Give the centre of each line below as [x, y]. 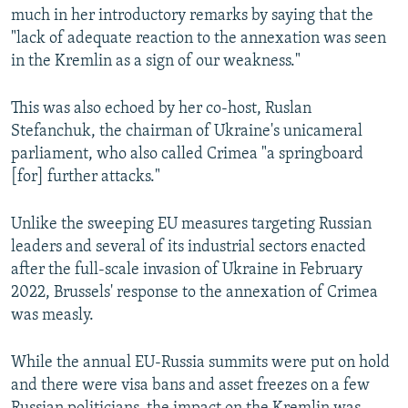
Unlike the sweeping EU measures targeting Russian [191, 225]
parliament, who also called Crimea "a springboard [187, 155]
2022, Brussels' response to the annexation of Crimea [194, 293]
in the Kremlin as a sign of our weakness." [156, 62]
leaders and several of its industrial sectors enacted [189, 248]
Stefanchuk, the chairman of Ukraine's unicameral [187, 132]
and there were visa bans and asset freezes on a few [190, 386]
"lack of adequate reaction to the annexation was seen [199, 39]
